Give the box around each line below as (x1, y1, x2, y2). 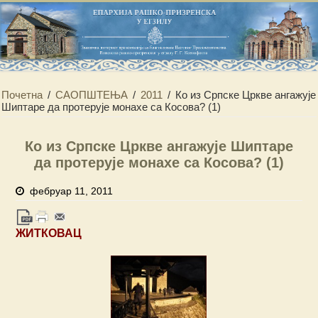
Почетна (1, 89, 43, 102)
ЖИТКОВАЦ (16, 227, 82, 240)
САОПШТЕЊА (55, 89, 128, 102)
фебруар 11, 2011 (30, 185, 114, 197)
